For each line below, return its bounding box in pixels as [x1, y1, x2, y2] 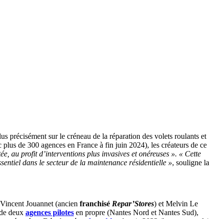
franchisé [80, 199, 112, 208]
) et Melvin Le [154, 199, 198, 208]
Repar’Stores [112, 199, 154, 208]
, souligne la [172, 158, 209, 167]
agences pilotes [25, 208, 74, 217]
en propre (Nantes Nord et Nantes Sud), [74, 208, 198, 217]
